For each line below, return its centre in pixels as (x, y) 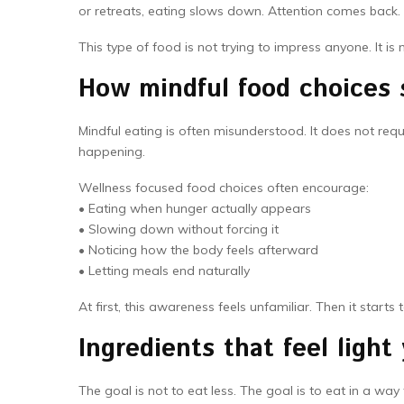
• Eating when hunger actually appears (195, 208)
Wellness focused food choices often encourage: (224, 188)
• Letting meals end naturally (164, 271)
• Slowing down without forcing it (179, 229)
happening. (112, 151)
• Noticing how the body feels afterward (198, 250)
